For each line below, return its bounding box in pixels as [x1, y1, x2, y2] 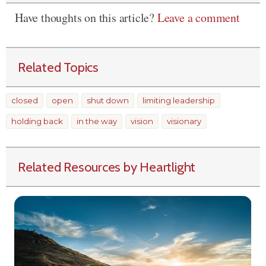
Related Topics [18, 58, 99, 75]
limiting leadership [142, 95, 215, 105]
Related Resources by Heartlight [18, 158, 196, 175]
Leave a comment [157, 9, 240, 26]
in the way [77, 116, 117, 126]
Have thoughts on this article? [15, 9, 157, 26]
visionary [167, 116, 201, 126]
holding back [11, 116, 63, 126]
